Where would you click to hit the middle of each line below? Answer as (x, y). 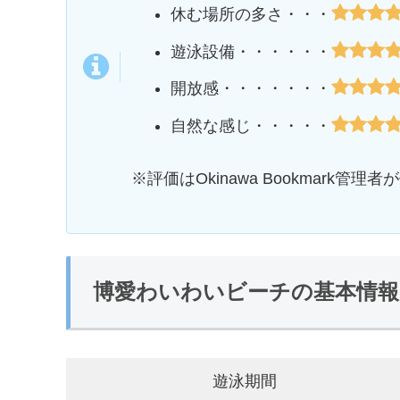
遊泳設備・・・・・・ (250, 51)
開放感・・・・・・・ (250, 89)
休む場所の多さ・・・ (250, 14)
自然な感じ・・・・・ (250, 125)
